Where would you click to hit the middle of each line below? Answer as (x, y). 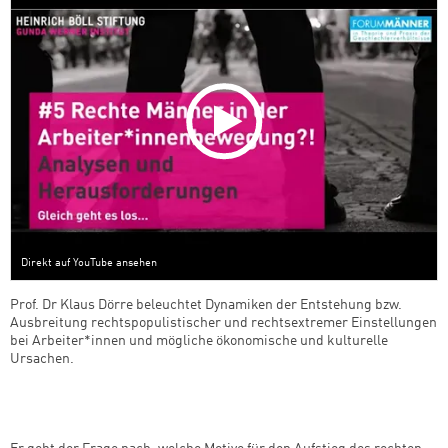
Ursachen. (42, 359)
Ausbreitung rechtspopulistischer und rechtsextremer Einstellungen (223, 323)
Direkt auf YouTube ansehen (89, 263)
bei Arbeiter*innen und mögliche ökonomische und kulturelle (199, 341)
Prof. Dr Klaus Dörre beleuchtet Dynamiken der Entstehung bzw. (206, 305)
